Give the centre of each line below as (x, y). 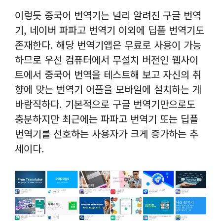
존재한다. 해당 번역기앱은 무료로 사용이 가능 (108, 45)
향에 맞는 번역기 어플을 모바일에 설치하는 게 (108, 89)
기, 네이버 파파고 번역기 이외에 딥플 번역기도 (110, 30)
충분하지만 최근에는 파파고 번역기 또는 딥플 (107, 119)
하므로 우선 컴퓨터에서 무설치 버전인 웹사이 (107, 60)
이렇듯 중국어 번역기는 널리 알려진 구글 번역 (108, 15)
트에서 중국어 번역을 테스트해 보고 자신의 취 (108, 74)
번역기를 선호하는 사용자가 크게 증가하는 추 (107, 134)
